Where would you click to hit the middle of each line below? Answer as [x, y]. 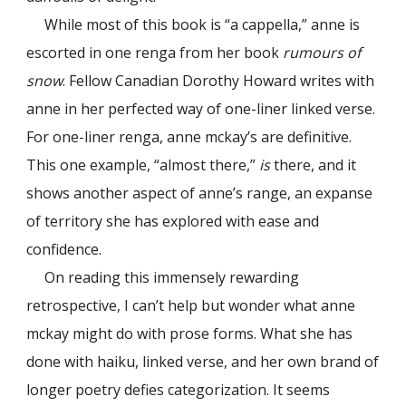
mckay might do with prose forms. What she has [190, 334]
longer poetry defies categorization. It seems [179, 390]
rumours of [322, 53]
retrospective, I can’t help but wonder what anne [191, 306]
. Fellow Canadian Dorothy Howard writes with [219, 81]
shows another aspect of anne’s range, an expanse [200, 193]
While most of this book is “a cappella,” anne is [203, 25]
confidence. [64, 250]
